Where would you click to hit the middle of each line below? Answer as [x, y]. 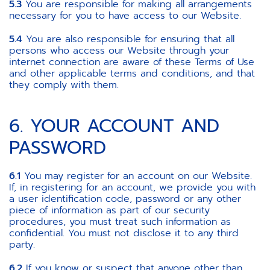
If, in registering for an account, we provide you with [132, 187]
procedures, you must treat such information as [120, 222]
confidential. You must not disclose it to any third [124, 233]
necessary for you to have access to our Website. [127, 16]
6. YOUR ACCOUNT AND [114, 126]
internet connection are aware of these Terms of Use [132, 62]
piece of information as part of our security [109, 210]
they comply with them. [66, 85]
